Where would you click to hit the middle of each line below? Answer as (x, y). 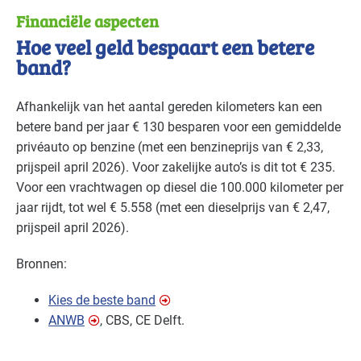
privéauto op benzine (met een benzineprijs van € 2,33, (170, 147)
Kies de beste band (102, 301)
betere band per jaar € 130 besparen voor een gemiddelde (178, 127)
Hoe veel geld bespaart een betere (165, 47)
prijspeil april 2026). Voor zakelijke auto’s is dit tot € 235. (176, 168)
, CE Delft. (157, 321)
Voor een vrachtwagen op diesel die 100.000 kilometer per (180, 188)
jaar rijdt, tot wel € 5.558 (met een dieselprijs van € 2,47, (173, 208)
